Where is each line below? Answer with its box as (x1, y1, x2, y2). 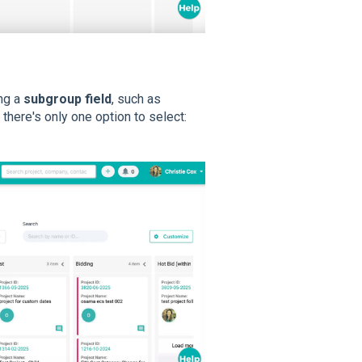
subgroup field (23, 90, 112, 107)
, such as (111, 90, 161, 107)
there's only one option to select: (2, 108, 187, 124)
